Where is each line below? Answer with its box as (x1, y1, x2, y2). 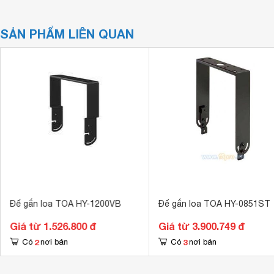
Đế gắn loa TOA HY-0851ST (158, 199, 270, 209)
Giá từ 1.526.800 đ (9, 220, 96, 232)
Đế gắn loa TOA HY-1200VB (9, 199, 121, 209)
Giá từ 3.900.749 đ (158, 220, 245, 232)
